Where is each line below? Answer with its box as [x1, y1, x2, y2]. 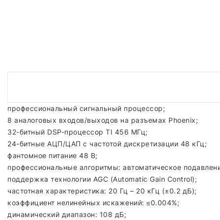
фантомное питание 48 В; [7, 151, 98, 160]
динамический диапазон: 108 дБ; [7, 210, 126, 219]
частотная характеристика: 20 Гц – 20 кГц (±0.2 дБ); [7, 187, 197, 195]
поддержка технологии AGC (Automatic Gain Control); [7, 175, 197, 183]
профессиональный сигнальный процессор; [7, 104, 165, 112]
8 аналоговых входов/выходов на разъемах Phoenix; [7, 116, 198, 124]
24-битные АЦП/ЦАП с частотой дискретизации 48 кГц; [7, 139, 207, 148]
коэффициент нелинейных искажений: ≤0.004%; [7, 198, 179, 207]
